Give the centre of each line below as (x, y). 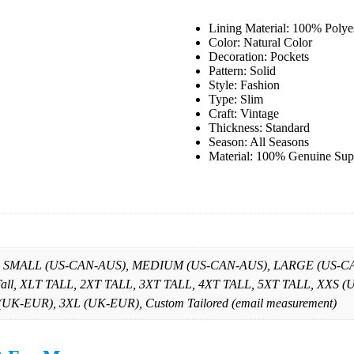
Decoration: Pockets (259, 57)
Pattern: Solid (242, 71)
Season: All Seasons (259, 142)
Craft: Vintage (244, 114)
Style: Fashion (244, 85)
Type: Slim (236, 100)
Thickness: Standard (259, 128)
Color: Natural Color (260, 43)
